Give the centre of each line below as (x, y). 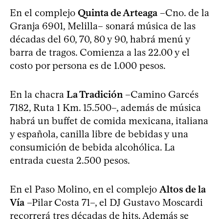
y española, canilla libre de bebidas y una (99, 134)
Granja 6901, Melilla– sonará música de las (103, 26)
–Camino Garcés (161, 94)
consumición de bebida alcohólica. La (92, 147)
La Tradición (95, 94)
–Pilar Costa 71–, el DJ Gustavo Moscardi (114, 202)
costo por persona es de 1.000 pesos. (88, 65)
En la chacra (38, 94)
